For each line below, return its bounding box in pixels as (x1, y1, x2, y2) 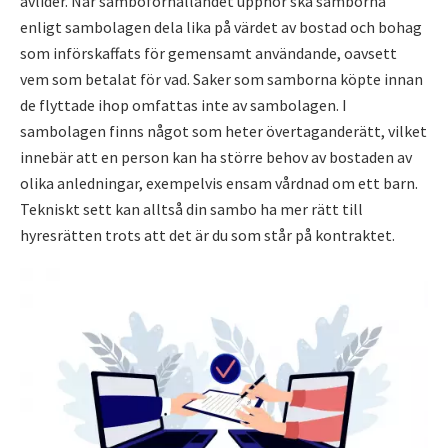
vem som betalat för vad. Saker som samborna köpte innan (20, 69, 423, 89)
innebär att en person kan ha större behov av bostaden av (20, 147, 412, 167)
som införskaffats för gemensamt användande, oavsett (20, 43, 397, 63)
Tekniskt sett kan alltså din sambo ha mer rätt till (20, 199, 363, 219)
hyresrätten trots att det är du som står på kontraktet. (20, 225, 395, 245)
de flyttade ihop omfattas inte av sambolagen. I (20, 95, 347, 115)
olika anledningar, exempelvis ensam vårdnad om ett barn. (20, 173, 418, 193)
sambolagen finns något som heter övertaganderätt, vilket (20, 121, 427, 141)
